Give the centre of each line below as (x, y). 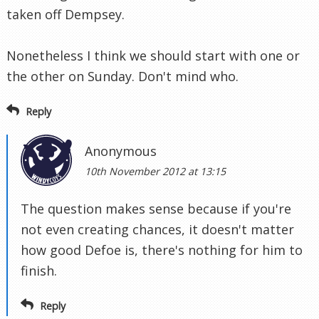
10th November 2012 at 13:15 (155, 172)
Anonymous (121, 151)
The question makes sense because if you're (156, 209)
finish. (39, 271)
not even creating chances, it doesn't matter (157, 230)
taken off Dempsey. (66, 15)
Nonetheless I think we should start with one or (153, 56)
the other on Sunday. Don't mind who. (122, 77)
